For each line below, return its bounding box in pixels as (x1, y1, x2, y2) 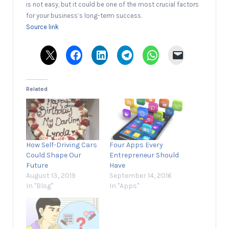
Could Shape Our (26, 151, 81, 160)
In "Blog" (26, 181, 53, 191)
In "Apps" (109, 181, 139, 191)
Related (26, 85, 48, 93)
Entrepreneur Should (109, 151, 179, 160)
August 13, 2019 (26, 171, 76, 180)
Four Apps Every (109, 141, 163, 150)
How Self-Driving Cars (26, 141, 97, 150)
